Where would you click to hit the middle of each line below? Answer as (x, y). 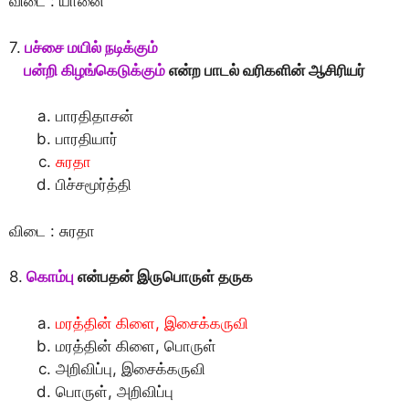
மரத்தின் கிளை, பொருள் (136, 346)
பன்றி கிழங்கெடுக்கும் (87, 70)
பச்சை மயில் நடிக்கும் (89, 47)
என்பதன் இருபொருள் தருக (163, 277)
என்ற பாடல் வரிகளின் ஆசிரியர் (265, 70)
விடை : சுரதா (52, 231)
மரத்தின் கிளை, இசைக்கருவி (152, 323)
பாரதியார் (87, 139)
